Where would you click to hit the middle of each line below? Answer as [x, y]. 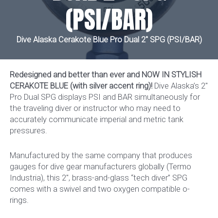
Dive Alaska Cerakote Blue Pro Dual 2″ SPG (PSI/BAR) [109, 39]
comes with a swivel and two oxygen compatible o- [100, 189]
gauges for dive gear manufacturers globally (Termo [100, 167]
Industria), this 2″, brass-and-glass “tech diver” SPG [99, 178]
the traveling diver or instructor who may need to [95, 108]
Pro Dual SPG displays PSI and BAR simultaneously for [105, 97]
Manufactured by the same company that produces [101, 156]
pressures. [28, 130]
